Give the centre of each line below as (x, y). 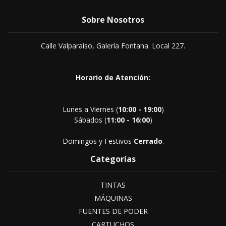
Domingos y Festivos (98, 141)
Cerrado (148, 141)
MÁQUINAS (113, 198)
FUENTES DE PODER (113, 211)
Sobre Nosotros (113, 20)
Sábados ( (90, 120)
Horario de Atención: (113, 77)
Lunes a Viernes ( (90, 109)
